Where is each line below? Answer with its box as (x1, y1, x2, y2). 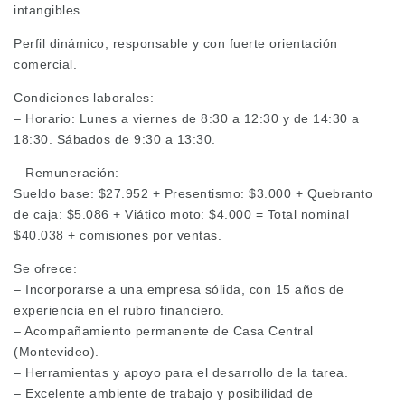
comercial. (14, 57, 77, 72)
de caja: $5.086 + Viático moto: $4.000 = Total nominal (14, 207, 349, 222)
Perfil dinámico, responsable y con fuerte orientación (14, 36, 338, 52)
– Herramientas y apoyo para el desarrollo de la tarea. (14, 365, 348, 381)
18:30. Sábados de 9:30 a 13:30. (14, 132, 216, 147)
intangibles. (14, 3, 84, 18)
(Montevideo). (14, 344, 99, 360)
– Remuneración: (14, 165, 119, 181)
